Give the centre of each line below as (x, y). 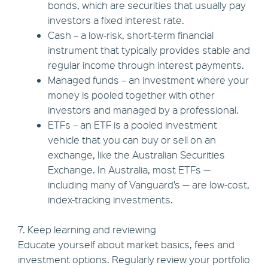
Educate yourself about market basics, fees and (126, 245)
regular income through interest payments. (146, 65)
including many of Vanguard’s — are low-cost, (149, 185)
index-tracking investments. (110, 200)
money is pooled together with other (131, 95)
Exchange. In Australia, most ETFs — (129, 170)
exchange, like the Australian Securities (136, 155)
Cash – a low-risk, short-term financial (131, 35)
